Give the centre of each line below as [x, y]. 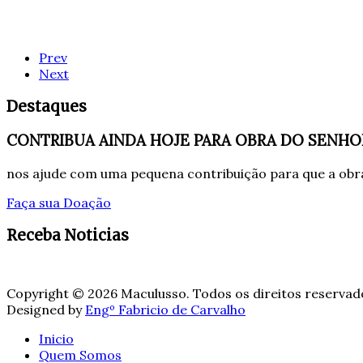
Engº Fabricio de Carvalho [165, 310]
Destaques [47, 106]
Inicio [56, 339]
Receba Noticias [68, 235]
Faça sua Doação [59, 203]
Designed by [46, 310]
